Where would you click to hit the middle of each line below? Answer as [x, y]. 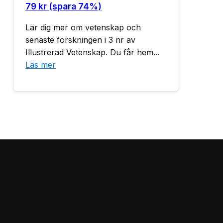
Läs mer [41, 65]
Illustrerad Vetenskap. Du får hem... [92, 52]
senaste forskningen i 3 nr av [80, 40]
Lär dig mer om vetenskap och [83, 27]
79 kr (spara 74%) [63, 6]
